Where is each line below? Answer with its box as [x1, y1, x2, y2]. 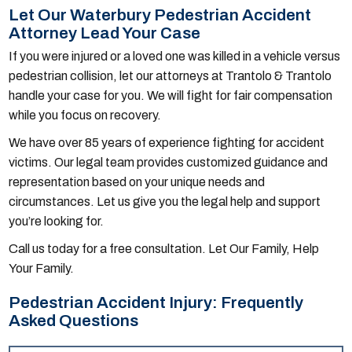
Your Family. [9, 262, 75, 276]
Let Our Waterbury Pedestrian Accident [9, 6, 312, 24]
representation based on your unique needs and [9, 175, 266, 189]
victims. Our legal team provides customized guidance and [9, 156, 328, 170]
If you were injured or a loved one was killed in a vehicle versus [9, 49, 341, 64]
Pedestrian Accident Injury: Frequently [9, 294, 304, 312]
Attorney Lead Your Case [9, 24, 201, 42]
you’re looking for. [9, 214, 104, 229]
